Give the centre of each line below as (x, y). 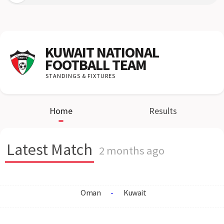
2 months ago (132, 150)
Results (163, 111)
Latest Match (49, 149)
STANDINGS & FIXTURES (80, 76)
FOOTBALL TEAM (96, 64)
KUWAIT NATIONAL (102, 52)
